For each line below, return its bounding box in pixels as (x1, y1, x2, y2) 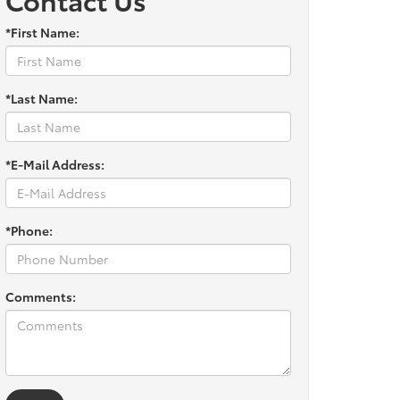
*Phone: (5, 221, 53, 239)
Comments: (5, 287, 76, 305)
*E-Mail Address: (5, 155, 104, 173)
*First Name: (5, 23, 79, 41)
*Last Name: (5, 89, 78, 107)
